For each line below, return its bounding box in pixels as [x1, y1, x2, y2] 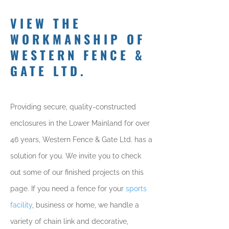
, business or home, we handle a [32, 201, 139, 209]
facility [10, 201, 32, 209]
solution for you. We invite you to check [10, 152, 141, 160]
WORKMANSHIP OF [10, 30, 145, 48]
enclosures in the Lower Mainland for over [10, 119, 150, 127]
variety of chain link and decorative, [10, 217, 128, 225]
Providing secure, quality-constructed [10, 103, 136, 111]
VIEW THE [10, 14, 81, 32]
